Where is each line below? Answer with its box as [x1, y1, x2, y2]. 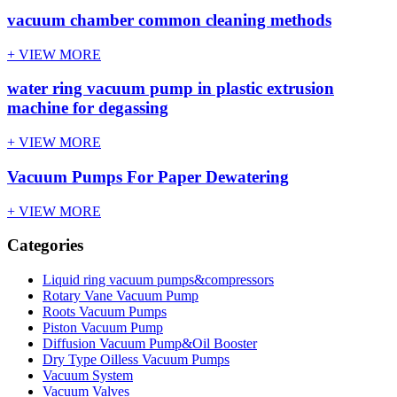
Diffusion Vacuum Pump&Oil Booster [43, 336, 257, 352]
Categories [7, 236, 83, 255]
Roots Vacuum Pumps [43, 304, 167, 320]
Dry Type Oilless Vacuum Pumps [43, 352, 230, 368]
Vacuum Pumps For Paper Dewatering [7, 167, 289, 186]
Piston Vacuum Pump [43, 320, 163, 336]
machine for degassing [7, 98, 168, 118]
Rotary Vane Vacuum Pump [43, 288, 198, 304]
